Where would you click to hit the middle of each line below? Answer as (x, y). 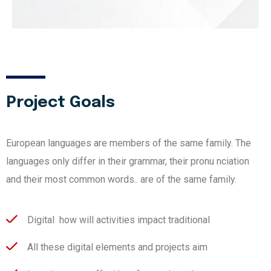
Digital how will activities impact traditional (119, 220)
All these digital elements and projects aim (117, 247)
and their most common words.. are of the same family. (121, 179)
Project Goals (60, 102)
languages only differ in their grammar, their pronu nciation (128, 161)
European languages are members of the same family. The (129, 143)
